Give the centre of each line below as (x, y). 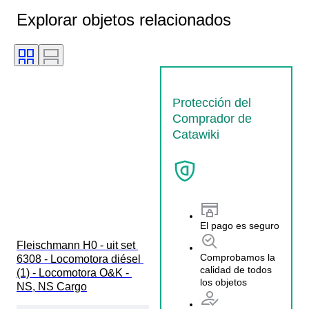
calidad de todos (236, 270)
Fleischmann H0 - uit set (77, 245)
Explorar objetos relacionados (124, 19)
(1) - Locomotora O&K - (74, 272)
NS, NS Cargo (52, 286)
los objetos (223, 282)
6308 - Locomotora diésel (80, 259)
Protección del (212, 102)
